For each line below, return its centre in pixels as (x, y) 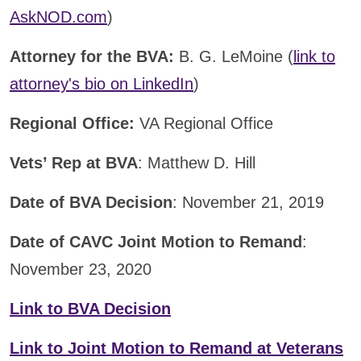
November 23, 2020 (81, 269)
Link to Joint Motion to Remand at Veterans (176, 348)
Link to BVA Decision (90, 309)
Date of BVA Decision (91, 202)
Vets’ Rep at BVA (74, 163)
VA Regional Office (206, 123)
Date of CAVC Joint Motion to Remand (156, 242)
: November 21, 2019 (248, 202)
